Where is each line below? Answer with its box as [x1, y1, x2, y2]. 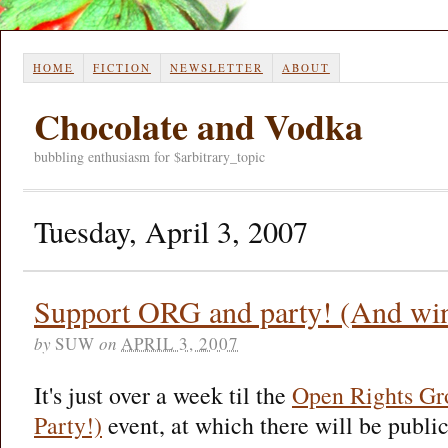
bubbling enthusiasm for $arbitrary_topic [34, 146, 265, 166]
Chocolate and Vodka [34, 99, 363, 152]
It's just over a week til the [34, 378, 292, 411]
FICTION [92, 59, 151, 75]
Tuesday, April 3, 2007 [34, 210, 308, 251]
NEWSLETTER [169, 59, 263, 75]
